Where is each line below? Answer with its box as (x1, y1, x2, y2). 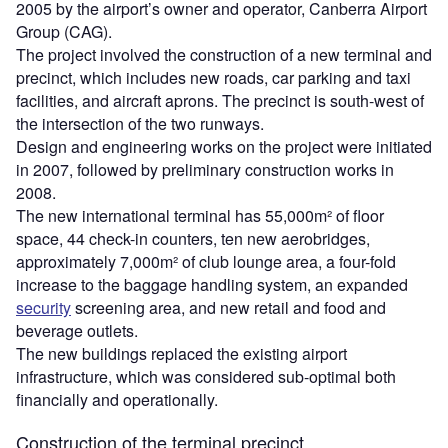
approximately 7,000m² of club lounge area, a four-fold (16, 250, 396, 274)
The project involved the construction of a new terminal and (16, 43, 432, 67)
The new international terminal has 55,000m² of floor (16, 204, 384, 228)
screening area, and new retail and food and (71, 296, 386, 320)
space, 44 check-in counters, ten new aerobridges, (16, 227, 370, 251)
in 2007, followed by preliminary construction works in (16, 158, 394, 182)
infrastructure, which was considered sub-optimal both (16, 365, 396, 389)
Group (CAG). (16, 20, 112, 44)
